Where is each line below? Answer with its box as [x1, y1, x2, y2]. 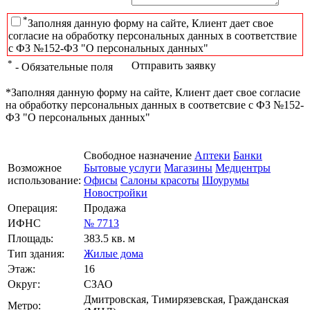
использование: [8, 174, 81, 186]
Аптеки [194, 149, 230, 161]
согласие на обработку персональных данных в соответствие [8, 30, 297, 42]
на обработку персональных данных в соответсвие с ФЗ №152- [6, 98, 304, 111]
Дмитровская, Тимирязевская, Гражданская [84, 293, 289, 305]
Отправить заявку [131, 59, 216, 71]
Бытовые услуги [84, 161, 161, 174]
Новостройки [84, 186, 147, 199]
